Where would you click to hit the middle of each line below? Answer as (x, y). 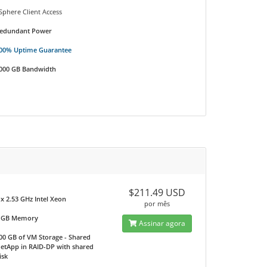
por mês (157, 204)
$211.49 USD (157, 193)
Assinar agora (162, 223)
